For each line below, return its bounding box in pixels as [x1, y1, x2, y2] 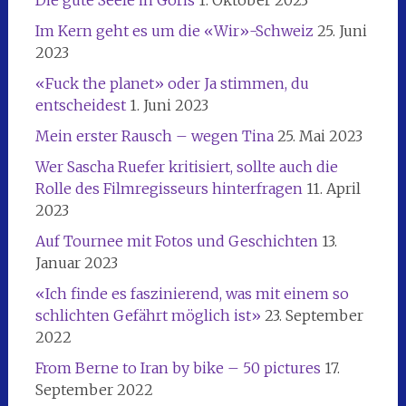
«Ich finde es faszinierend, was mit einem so [34, 284, 349, 303]
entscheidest [34, 95, 126, 114]
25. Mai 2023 [276, 126, 362, 145]
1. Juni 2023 [129, 95, 208, 114]
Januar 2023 [34, 253, 118, 272]
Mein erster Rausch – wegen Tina [34, 126, 274, 145]
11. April [305, 179, 361, 198]
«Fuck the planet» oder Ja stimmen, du [34, 73, 309, 92]
